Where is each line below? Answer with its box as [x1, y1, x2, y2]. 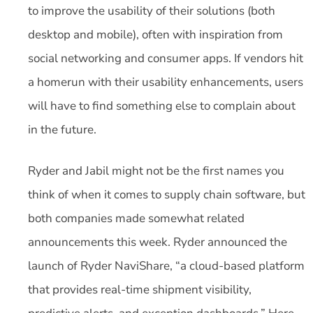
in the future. [28, 121, 96, 138]
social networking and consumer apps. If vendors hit [28, 50, 303, 66]
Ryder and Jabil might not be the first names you [28, 163, 284, 180]
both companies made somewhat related [28, 210, 245, 227]
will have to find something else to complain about [28, 97, 296, 114]
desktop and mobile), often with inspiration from [28, 26, 283, 43]
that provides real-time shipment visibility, [28, 282, 252, 298]
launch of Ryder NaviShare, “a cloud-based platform [28, 258, 305, 275]
